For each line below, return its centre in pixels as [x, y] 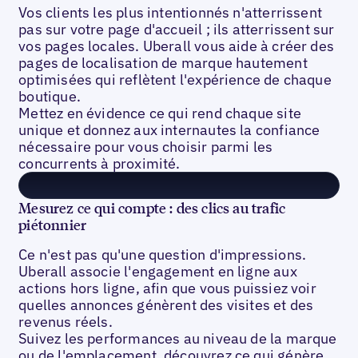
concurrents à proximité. [99, 164]
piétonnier [53, 225]
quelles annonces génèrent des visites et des [166, 305]
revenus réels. [66, 322]
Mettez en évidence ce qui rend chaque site [160, 113]
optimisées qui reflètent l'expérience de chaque [175, 80]
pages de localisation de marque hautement [163, 63]
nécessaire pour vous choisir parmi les [146, 147]
